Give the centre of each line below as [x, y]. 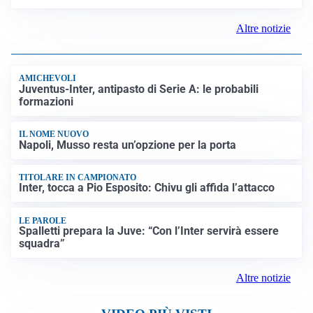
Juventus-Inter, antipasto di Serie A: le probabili [139, 89]
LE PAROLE [43, 220]
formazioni [46, 101]
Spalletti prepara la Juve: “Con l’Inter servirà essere [149, 231]
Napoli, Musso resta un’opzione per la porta [128, 145]
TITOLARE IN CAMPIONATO [78, 177]
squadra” [42, 244]
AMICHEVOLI [48, 79]
